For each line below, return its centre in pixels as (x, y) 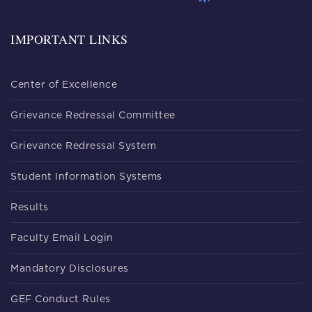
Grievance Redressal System (83, 146)
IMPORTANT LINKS (69, 39)
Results (30, 207)
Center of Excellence (64, 85)
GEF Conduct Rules (61, 299)
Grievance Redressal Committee (93, 115)
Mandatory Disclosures (70, 268)
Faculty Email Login (62, 238)
